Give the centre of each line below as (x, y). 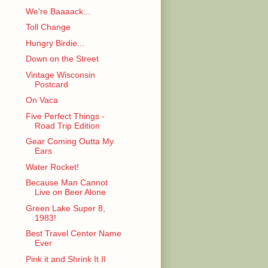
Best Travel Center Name (73, 234)
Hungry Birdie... (55, 43)
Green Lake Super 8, (65, 208)
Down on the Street (62, 59)
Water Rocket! (52, 167)
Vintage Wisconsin (60, 74)
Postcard (51, 84)
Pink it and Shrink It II (66, 259)
